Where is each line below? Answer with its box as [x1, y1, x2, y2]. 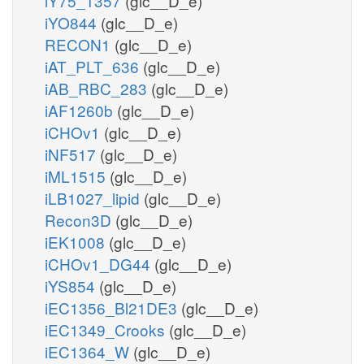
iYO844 [45, 11, 101, 33]
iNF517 [45, 142, 100, 165]
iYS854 [45, 274, 99, 297]
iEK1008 [45, 230, 109, 253]
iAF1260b [45, 98, 117, 121]
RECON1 [45, 32, 115, 55]
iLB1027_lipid [45, 186, 144, 209]
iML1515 [45, 164, 110, 187]
